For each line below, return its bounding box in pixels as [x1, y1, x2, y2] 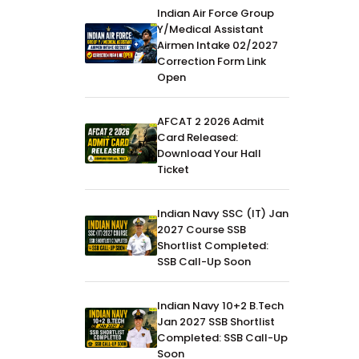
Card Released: [157, 129, 238, 145]
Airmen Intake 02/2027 [157, 37, 278, 53]
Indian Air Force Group [157, 5, 274, 21]
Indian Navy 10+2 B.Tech [157, 297, 284, 313]
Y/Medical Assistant [157, 21, 264, 37]
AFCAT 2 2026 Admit [157, 113, 264, 129]
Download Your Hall [157, 145, 261, 161]
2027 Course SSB [157, 221, 246, 237]
